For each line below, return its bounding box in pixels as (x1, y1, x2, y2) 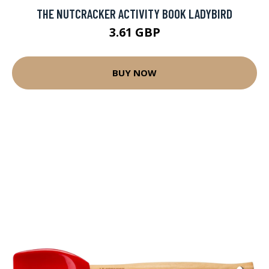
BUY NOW (112, 67, 157, 79)
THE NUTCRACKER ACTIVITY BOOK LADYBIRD (37, 5, 232, 21)
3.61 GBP (109, 23, 160, 40)
